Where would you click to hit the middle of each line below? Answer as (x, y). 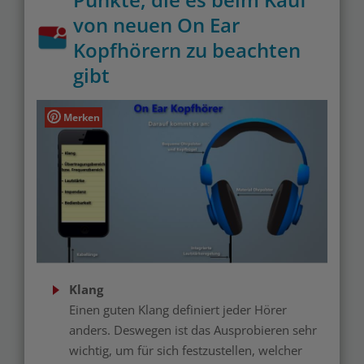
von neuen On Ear (156, 24)
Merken (82, 117)
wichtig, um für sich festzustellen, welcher (186, 351)
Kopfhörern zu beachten (187, 50)
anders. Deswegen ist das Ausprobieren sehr (193, 330)
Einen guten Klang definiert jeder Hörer (178, 310)
